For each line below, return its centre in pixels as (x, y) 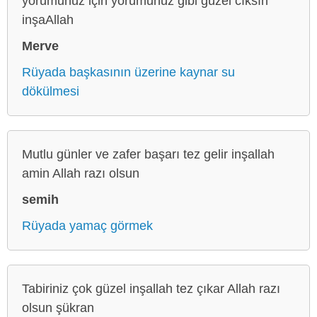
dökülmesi (51, 91)
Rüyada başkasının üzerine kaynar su (128, 72)
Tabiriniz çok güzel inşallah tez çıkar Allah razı (151, 288)
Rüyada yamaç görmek (87, 225)
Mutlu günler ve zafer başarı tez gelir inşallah (148, 154)
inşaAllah (48, 19)
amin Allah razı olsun (81, 173)
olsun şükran (58, 307)
